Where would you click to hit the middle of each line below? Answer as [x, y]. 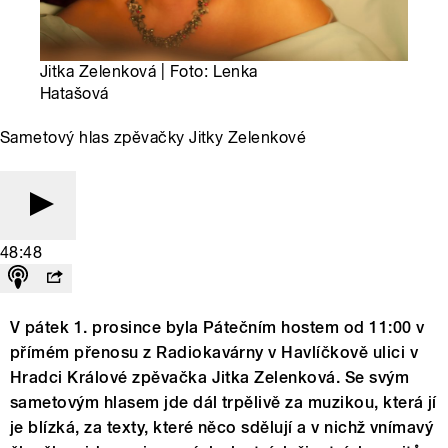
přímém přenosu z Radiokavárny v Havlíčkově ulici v [214, 353]
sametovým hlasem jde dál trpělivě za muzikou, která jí [223, 403]
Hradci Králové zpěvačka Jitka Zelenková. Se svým [210, 378]
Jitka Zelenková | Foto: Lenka [149, 72]
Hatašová [74, 94]
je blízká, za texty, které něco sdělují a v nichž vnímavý [222, 428]
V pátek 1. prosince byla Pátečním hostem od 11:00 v [217, 328]
